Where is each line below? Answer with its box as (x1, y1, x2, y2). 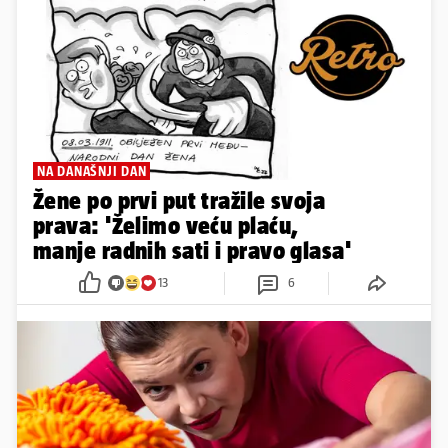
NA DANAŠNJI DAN (37, 162, 147, 179)
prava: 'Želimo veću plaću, (33, 211, 299, 239)
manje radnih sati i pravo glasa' (33, 236, 352, 264)
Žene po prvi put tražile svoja (33, 186, 326, 214)
